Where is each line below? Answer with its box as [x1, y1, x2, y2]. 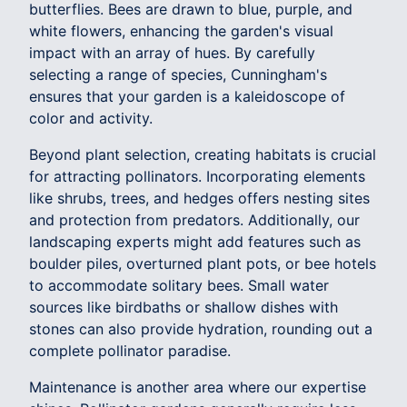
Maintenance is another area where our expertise [29, 377, 366, 396]
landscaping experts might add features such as [29, 232, 361, 251]
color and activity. [29, 108, 153, 127]
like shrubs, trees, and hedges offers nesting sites [29, 188, 370, 207]
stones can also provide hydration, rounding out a [29, 319, 372, 338]
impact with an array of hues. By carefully [29, 43, 315, 62]
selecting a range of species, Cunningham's [29, 65, 327, 84]
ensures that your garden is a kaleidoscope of [29, 86, 345, 105]
